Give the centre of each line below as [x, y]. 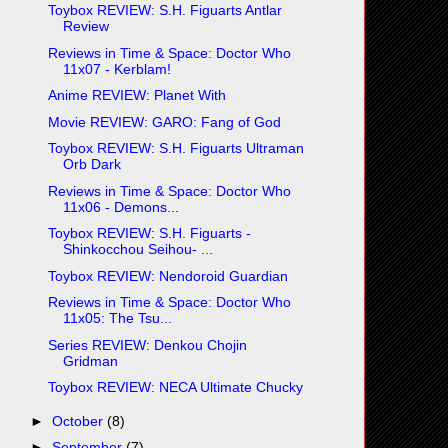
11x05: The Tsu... [117, 318]
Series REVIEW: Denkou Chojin [147, 344]
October [79, 420]
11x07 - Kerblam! [116, 68]
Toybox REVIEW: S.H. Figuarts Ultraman [175, 148]
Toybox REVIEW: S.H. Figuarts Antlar [164, 10]
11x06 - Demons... [120, 206]
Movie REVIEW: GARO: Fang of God [164, 121]
